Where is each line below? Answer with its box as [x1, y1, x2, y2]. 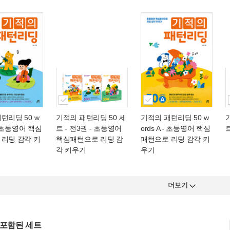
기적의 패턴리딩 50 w [141, 113, 209, 122]
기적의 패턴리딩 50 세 [56, 113, 126, 122]
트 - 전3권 [56, 124, 88, 132]
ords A [141, 124, 160, 132]
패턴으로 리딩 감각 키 [141, 135, 210, 143]
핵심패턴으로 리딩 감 [56, 135, 123, 143]
